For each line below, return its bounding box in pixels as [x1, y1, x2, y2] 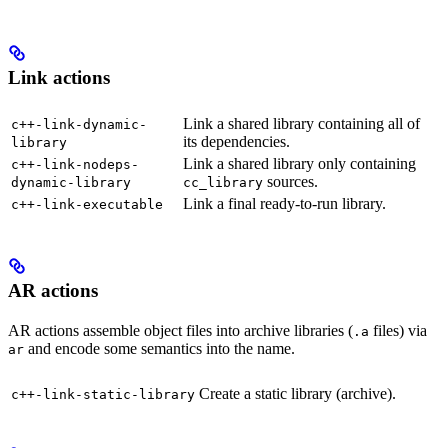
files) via [369, 321, 427, 339]
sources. [263, 172, 318, 190]
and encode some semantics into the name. [24, 339, 295, 357]
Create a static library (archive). [199, 384, 396, 402]
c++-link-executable [11, 196, 163, 212]
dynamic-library [11, 174, 131, 190]
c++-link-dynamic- [11, 116, 147, 132]
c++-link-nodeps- [11, 156, 139, 172]
